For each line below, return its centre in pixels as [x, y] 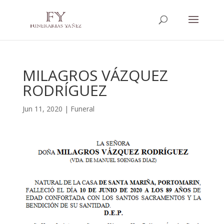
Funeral [82, 109]
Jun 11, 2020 [42, 109]
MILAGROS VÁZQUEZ [95, 75]
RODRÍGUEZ [64, 90]
